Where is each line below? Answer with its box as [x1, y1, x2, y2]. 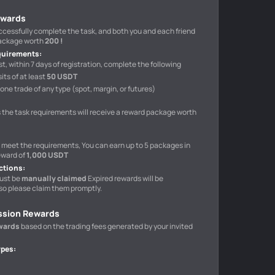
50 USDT [47, 71, 77, 82]
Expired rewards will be [88, 173, 163, 184]
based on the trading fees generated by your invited [21, 221, 193, 231]
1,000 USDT [26, 150, 68, 160]
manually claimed [21, 173, 88, 184]
